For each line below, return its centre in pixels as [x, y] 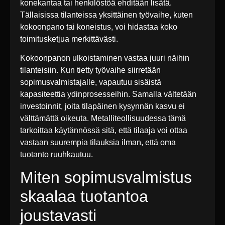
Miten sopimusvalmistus [106, 178]
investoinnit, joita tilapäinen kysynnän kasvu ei [102, 106]
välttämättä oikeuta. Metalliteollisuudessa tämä [103, 118]
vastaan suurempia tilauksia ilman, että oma [98, 142]
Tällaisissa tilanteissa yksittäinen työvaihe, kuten [106, 15]
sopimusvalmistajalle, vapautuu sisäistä [91, 82]
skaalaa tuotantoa [84, 197]
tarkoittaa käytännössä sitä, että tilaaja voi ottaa [104, 130]
